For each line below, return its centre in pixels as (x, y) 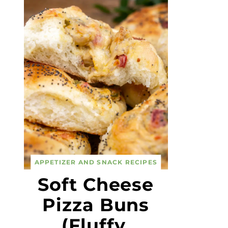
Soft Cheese (96, 184)
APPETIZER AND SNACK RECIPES (96, 162)
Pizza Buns (96, 205)
